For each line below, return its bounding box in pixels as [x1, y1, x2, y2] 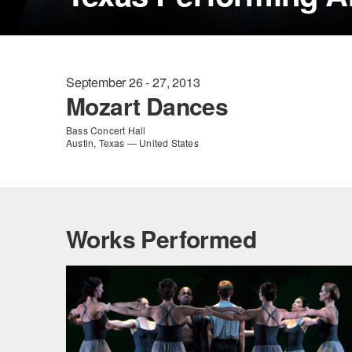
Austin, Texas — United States [66, 136, 199, 149]
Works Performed [66, 222, 256, 255]
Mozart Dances [66, 89, 229, 123]
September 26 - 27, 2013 [66, 73, 200, 91]
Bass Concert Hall [66, 123, 146, 137]
